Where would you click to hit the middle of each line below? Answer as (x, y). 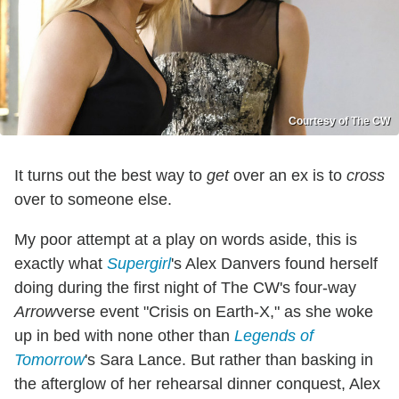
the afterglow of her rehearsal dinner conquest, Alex (197, 383)
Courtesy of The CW (339, 121)
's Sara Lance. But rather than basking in (229, 359)
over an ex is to (288, 175)
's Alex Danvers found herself (274, 263)
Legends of (274, 335)
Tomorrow (49, 359)
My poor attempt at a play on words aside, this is (186, 239)
